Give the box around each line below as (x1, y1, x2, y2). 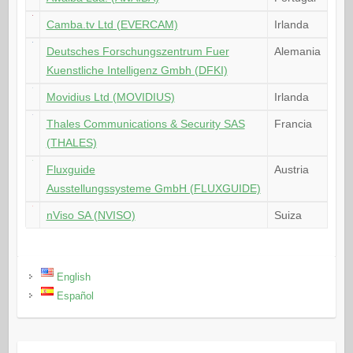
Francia (273, 117, 312, 131)
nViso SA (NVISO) (46, 209, 136, 222)
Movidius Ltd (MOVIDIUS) (46, 91, 175, 104)
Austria (273, 163, 309, 176)
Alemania (273, 45, 321, 58)
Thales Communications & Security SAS (46, 117, 245, 131)
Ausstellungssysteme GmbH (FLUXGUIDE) (46, 182, 261, 195)
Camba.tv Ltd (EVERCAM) (46, 18, 178, 32)
